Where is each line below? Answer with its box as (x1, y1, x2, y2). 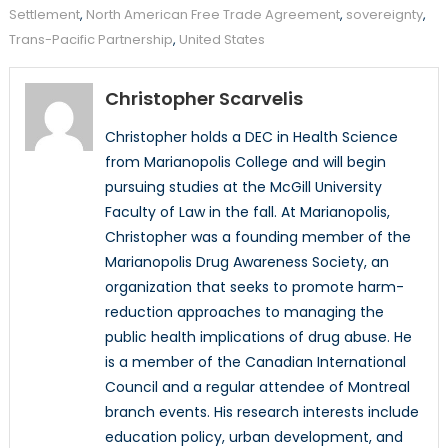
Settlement (8, 5, 80, 25)
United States (178, 30, 265, 50)
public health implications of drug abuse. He (104, 327, 412, 348)
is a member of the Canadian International (104, 352, 406, 373)
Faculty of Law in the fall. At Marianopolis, (104, 202, 390, 223)
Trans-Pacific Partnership (8, 30, 173, 50)
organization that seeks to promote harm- (104, 277, 404, 298)
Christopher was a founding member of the (104, 227, 411, 248)
